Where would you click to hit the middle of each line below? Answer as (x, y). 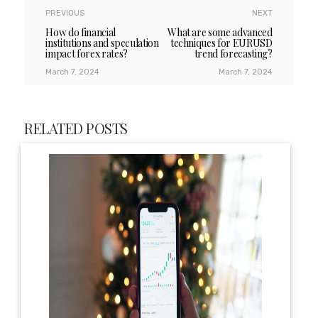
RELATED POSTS (76, 128)
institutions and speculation (102, 43)
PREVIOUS (65, 13)
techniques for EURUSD (221, 43)
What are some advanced (220, 32)
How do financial (81, 32)
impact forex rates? (87, 53)
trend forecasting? (233, 53)
